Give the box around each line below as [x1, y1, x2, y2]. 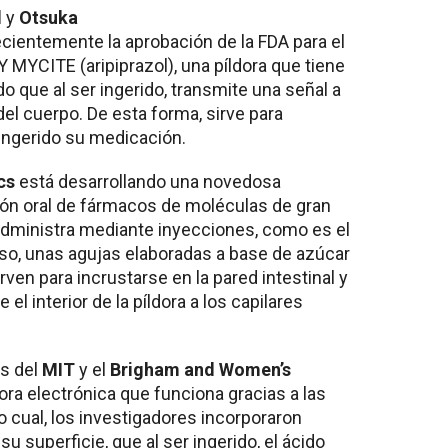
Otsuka [19, 6, 78, 28]
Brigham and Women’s [110, 358, 291, 380]
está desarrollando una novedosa [15, 170, 281, 192]
